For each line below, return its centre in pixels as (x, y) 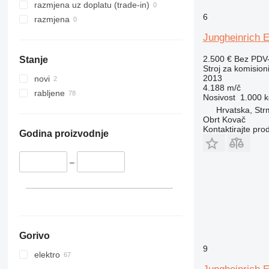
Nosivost (219, 97)
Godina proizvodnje (64, 134)
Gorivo (34, 235)
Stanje (33, 60)
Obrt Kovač (224, 119)
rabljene (49, 93)
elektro (47, 254)
